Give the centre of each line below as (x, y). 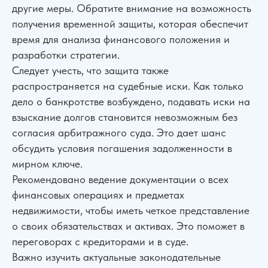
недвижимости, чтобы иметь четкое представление (131, 210)
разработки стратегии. (66, 55)
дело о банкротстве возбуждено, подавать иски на (131, 101)
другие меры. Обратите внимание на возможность (132, 8)
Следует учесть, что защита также (90, 70)
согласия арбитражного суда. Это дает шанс (119, 133)
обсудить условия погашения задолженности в (122, 148)
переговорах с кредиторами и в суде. (100, 241)
